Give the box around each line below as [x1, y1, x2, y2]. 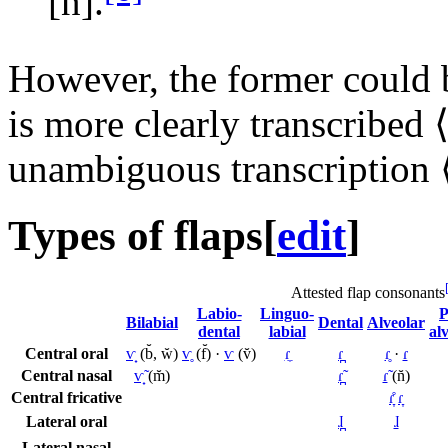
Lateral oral [26, 413, 107, 431]
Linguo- [260, 305, 314, 323]
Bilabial [126, 314, 178, 332]
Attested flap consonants [291, 284, 445, 302]
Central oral [25, 345, 108, 363]
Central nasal [21, 367, 112, 385]
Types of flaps [8, 212, 263, 260]
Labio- [196, 305, 242, 323]
